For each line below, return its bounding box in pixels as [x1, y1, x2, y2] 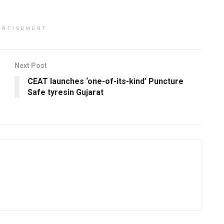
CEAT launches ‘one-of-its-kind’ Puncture [27, 76, 183, 86]
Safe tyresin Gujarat [27, 87, 103, 97]
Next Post [14, 61, 47, 69]
